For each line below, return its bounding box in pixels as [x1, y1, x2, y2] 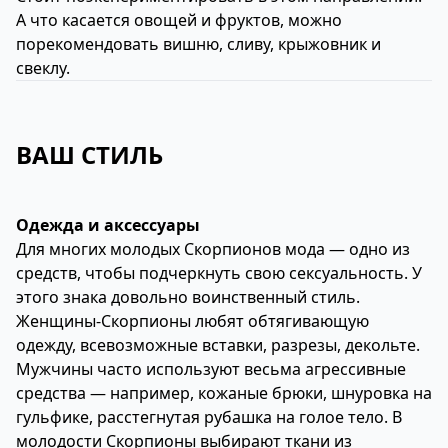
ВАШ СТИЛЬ [16, 138, 163, 171]
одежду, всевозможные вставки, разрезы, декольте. [16, 334, 420, 356]
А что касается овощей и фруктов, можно [16, 9, 342, 31]
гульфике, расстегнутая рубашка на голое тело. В [16, 406, 402, 428]
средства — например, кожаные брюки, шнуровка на [16, 382, 432, 404]
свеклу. [16, 57, 70, 79]
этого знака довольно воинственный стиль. [16, 286, 360, 308]
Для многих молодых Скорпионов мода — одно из [16, 238, 410, 260]
